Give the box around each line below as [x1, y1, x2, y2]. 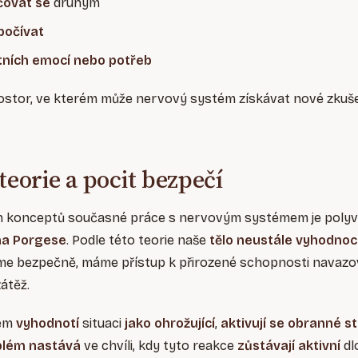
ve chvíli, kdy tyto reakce [81, 338, 237, 354]
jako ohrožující [125, 316, 215, 332]
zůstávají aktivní [237, 338, 340, 354]
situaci [79, 316, 125, 332]
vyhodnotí [16, 316, 79, 332]
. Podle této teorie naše [66, 233, 209, 249]
